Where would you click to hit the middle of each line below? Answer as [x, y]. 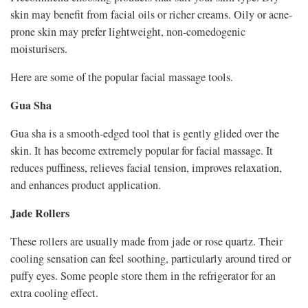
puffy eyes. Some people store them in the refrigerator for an [143, 276]
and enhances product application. [86, 185]
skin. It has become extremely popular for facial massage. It [142, 151]
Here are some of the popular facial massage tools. [122, 77]
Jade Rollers [40, 213]
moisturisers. [39, 49]
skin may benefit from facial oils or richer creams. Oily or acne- [151, 15]
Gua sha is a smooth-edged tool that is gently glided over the [145, 134]
